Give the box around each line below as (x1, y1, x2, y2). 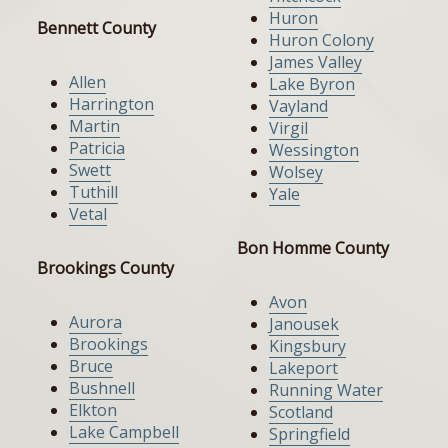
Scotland (269, 401, 333, 424)
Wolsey (269, 161, 323, 184)
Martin (69, 115, 120, 138)
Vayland (269, 95, 328, 118)
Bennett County (37, 17, 156, 40)
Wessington (269, 139, 359, 162)
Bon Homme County (237, 237, 389, 260)
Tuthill (69, 181, 118, 204)
